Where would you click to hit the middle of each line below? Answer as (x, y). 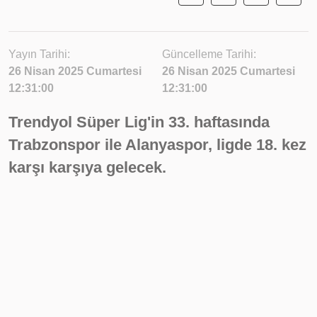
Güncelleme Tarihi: (209, 54)
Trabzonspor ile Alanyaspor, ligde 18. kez (157, 145)
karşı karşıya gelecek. (87, 167)
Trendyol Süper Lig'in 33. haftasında (139, 122)
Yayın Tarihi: (39, 54)
